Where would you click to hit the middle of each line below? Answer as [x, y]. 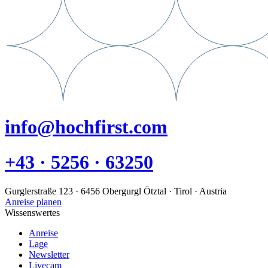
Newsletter [49, 255]
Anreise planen [33, 202]
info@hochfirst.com [86, 127]
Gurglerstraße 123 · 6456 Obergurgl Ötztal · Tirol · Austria [116, 191]
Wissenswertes [32, 213]
